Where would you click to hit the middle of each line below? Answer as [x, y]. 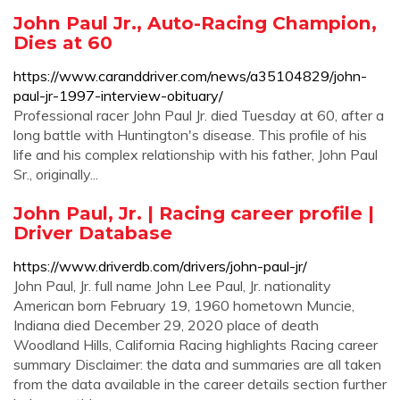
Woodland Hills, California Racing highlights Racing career [196, 345]
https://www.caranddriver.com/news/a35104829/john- [190, 76]
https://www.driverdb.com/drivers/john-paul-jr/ [160, 266]
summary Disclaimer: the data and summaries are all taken [197, 364]
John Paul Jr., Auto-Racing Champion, [195, 23]
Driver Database [93, 233]
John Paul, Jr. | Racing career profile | [194, 213]
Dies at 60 [63, 42]
